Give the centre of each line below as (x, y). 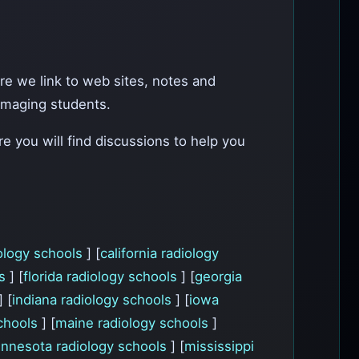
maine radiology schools (134, 323)
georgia (218, 276)
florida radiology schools (102, 276)
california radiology (159, 253)
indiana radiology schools (94, 299)
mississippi (219, 346)
